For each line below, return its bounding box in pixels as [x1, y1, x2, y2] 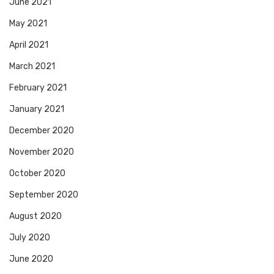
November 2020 [9, 146, 74, 157]
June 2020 [9, 253, 53, 264]
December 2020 [9, 125, 74, 136]
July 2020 [9, 232, 50, 243]
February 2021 [9, 82, 67, 93]
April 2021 [9, 39, 48, 50]
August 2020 [9, 210, 62, 221]
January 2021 [9, 103, 64, 114]
